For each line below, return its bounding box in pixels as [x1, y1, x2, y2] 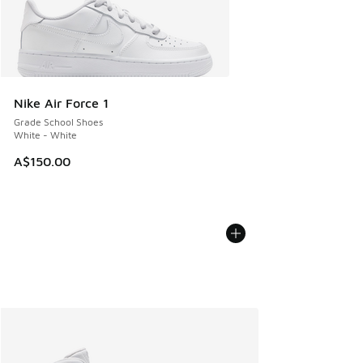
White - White [14, 129, 77, 142]
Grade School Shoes [14, 116, 103, 129]
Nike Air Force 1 [14, 96, 109, 111]
